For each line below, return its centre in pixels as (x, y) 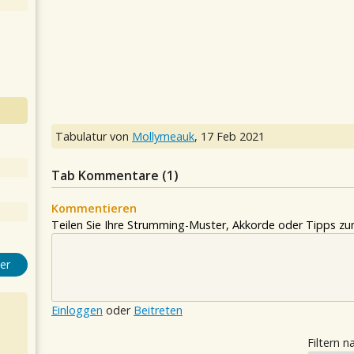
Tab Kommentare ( (109, 175)
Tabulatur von (94, 136)
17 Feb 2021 (233, 136)
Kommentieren (94, 208)
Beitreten (158, 310)
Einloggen (77, 310)
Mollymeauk (163, 136)
